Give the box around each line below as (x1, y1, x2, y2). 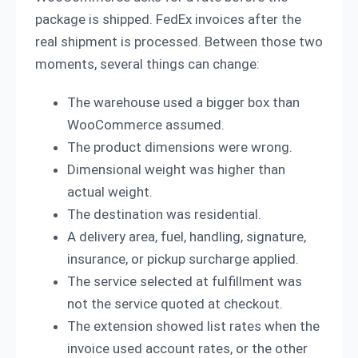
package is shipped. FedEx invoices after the (35, 11, 301, 28)
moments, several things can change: (35, 56, 260, 73)
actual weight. (67, 184, 153, 201)
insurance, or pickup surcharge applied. (67, 251, 299, 268)
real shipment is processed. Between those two (35, 34, 323, 50)
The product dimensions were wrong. (67, 139, 292, 156)
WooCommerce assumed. (67, 117, 225, 133)
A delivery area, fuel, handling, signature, (67, 229, 306, 245)
